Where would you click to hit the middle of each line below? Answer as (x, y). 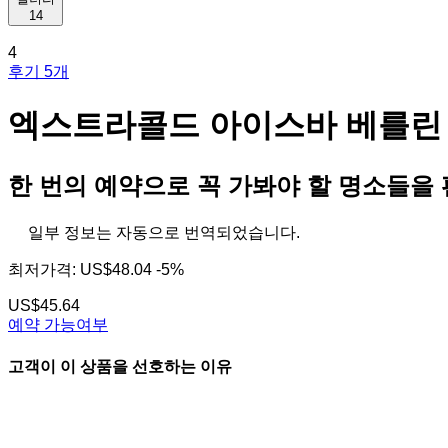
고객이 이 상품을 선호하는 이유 (120, 367)
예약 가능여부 (58, 324)
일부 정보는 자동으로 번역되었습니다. (164, 232)
